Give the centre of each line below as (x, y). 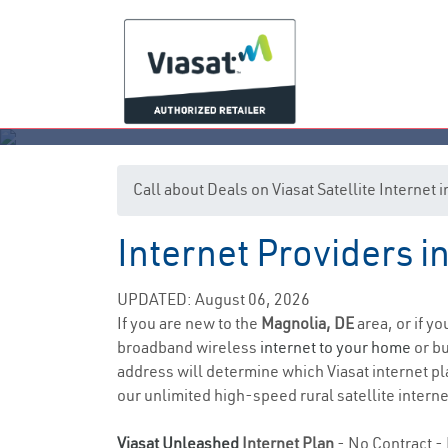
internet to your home (335, 347)
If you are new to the (189, 323)
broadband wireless (188, 347)
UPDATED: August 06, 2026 (213, 299)
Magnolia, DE (309, 323)
